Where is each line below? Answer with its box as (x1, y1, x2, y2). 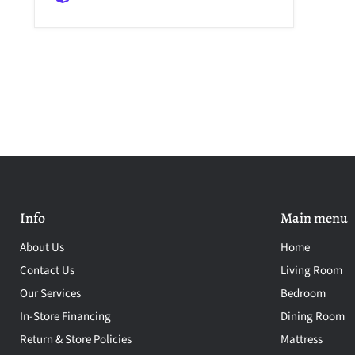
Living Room (280, 261, 342, 279)
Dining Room (280, 307, 345, 325)
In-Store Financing (20, 307, 111, 325)
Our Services (20, 284, 81, 302)
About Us (20, 239, 64, 256)
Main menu (280, 208, 348, 227)
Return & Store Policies (20, 330, 132, 348)
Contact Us (20, 261, 74, 279)
